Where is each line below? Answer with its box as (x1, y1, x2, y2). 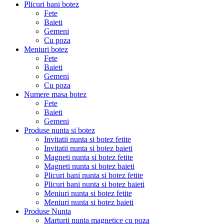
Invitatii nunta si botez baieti (44, 143, 132, 152)
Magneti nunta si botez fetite (44, 152, 133, 161)
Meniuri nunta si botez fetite (44, 188, 132, 197)
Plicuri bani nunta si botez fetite (44, 170, 143, 179)
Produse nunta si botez (24, 125, 95, 134)
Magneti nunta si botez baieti (44, 161, 134, 170)
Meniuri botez (24, 44, 68, 53)
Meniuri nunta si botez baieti (44, 197, 133, 206)
